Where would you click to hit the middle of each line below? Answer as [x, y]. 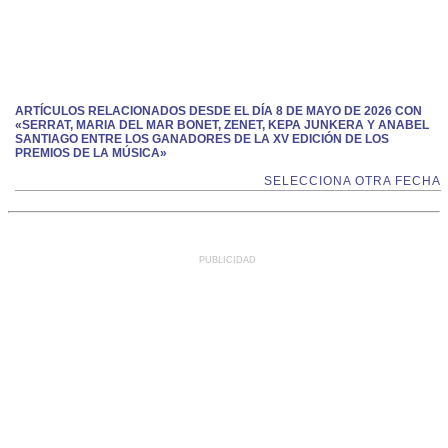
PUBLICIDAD [227, 260]
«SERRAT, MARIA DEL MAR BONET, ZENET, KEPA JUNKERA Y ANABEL [222, 125]
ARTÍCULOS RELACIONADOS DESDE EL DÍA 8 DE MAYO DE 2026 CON [218, 111]
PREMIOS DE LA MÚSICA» [91, 153]
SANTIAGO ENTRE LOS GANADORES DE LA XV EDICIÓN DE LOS [202, 139]
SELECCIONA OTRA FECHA [352, 181]
